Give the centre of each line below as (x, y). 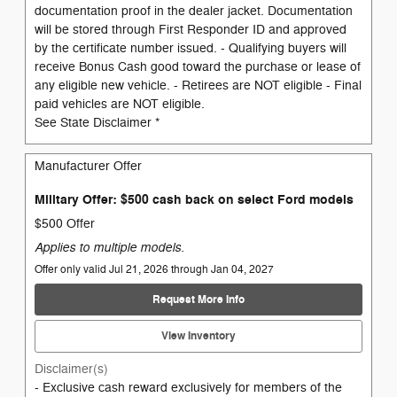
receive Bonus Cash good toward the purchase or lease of (198, 66)
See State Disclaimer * (97, 122)
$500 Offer (65, 224)
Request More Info (198, 299)
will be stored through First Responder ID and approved (191, 29)
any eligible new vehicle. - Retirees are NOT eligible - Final (198, 85)
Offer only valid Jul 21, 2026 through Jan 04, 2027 (154, 270)
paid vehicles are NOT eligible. (120, 104)
